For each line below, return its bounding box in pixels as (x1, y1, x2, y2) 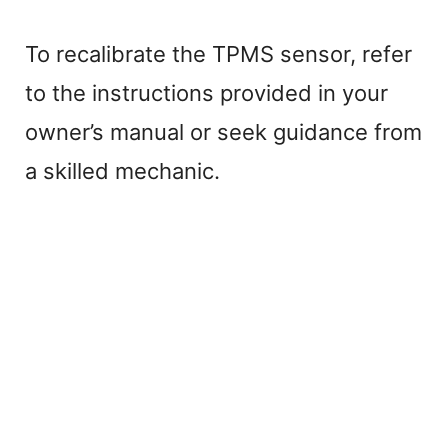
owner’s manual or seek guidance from (25, 118, 422, 145)
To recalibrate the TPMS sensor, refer (25, 40, 412, 67)
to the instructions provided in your (25, 79, 388, 106)
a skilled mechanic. (25, 157, 220, 184)
